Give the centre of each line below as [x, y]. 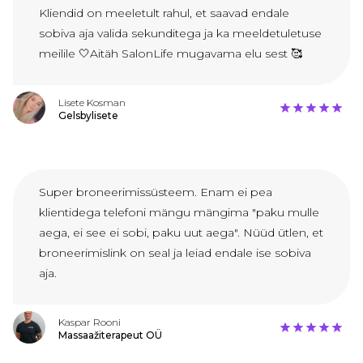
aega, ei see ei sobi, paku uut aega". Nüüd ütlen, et [181, 233]
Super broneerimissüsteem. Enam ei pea [156, 192]
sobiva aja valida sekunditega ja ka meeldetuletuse [180, 34]
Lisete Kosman [92, 103]
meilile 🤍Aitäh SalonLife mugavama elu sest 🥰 [171, 54]
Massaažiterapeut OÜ [110, 335]
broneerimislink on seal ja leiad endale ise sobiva [175, 253]
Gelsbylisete [88, 116]
